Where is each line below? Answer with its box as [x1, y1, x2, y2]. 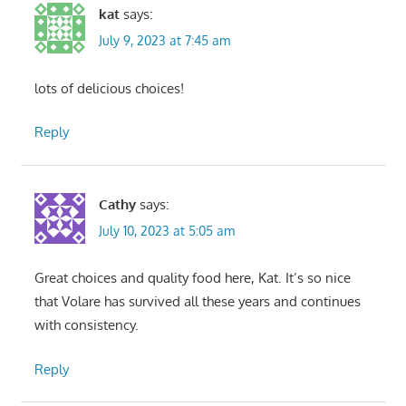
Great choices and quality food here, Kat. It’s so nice [34, 269, 351, 287]
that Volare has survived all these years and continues [34, 293, 361, 311]
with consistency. [34, 316, 139, 334]
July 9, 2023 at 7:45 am [98, 33, 230, 49]
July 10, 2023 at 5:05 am [98, 222, 235, 238]
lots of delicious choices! [34, 79, 184, 97]
